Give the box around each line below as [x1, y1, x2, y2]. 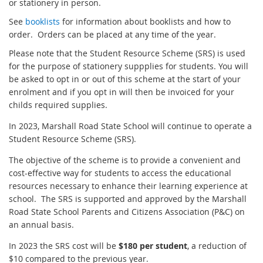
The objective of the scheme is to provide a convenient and [9, 154, 241, 166]
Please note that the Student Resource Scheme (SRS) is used [9, 47, 245, 59]
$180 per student [119, 240, 187, 251]
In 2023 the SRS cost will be [9, 240, 119, 251]
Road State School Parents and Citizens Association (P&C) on [9, 205, 245, 217]
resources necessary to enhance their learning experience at [9, 180, 248, 191]
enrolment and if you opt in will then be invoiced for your [9, 86, 234, 97]
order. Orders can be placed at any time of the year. [9, 28, 216, 40]
